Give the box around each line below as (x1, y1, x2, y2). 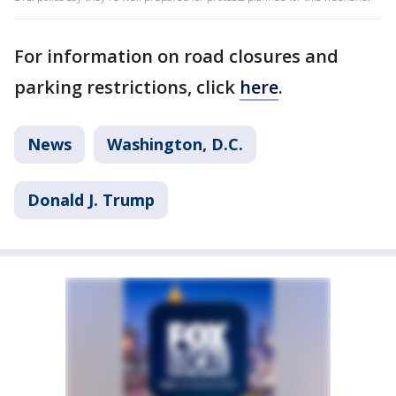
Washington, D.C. (107, 133, 243, 155)
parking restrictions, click (14, 75, 240, 99)
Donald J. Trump (27, 189, 155, 210)
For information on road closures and (14, 44, 339, 68)
